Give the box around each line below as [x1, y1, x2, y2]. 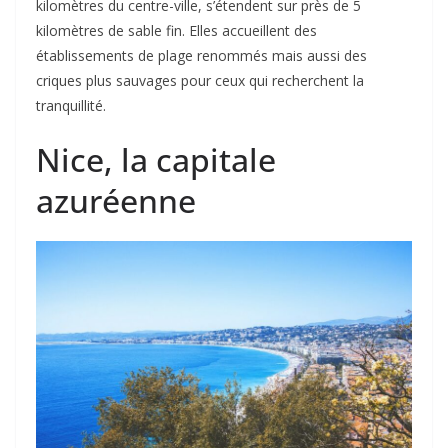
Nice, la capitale [36, 138, 276, 181]
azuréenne [36, 179, 196, 222]
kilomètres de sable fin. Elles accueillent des [36, 21, 317, 40]
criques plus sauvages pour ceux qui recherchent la [36, 71, 364, 90]
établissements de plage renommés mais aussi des [36, 46, 367, 65]
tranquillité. [36, 96, 106, 115]
